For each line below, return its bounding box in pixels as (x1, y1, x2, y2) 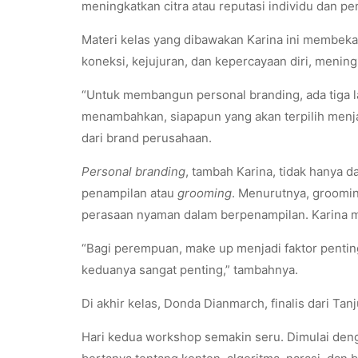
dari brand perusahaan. (82, 129, 212, 145)
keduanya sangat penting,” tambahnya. (82, 261, 298, 277)
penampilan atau (82, 185, 174, 201)
